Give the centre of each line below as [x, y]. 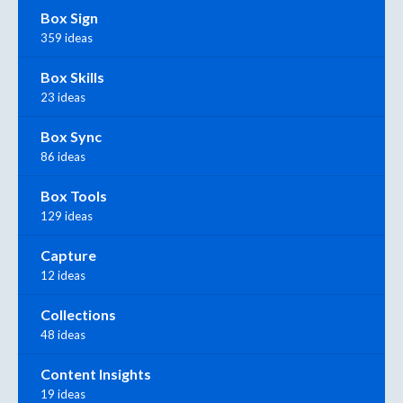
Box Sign [69, 18]
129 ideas [67, 216]
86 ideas [63, 157]
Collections [78, 315]
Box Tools [74, 196]
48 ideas [63, 335]
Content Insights [96, 374]
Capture [68, 255]
